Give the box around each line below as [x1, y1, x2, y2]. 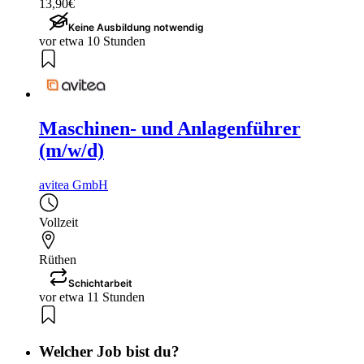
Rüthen [39, 252, 76, 266]
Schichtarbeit [68, 276, 132, 289]
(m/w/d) [39, 140, 104, 162]
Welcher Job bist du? [39, 342, 180, 360]
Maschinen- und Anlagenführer [39, 118, 301, 140]
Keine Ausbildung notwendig [68, 20, 204, 33]
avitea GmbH [39, 177, 108, 192]
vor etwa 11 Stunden [39, 289, 145, 304]
